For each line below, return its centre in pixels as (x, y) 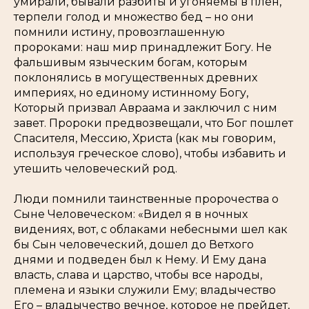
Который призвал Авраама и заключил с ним (146, 108)
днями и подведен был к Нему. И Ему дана (140, 260)
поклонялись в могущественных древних (136, 78)
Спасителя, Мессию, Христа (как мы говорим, (144, 138)
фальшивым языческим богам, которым (131, 62)
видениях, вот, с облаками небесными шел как (151, 229)
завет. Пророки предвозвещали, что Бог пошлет (153, 123)
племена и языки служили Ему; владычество (145, 290)
